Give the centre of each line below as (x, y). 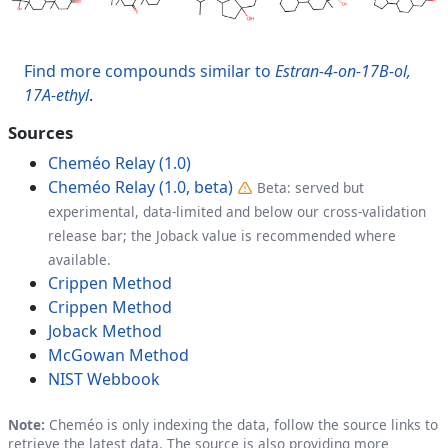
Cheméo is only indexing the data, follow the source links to (241, 424)
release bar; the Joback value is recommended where (222, 235)
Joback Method (105, 330)
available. (79, 259)
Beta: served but (310, 187)
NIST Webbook (104, 378)
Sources (40, 132)
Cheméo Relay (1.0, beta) (140, 186)
